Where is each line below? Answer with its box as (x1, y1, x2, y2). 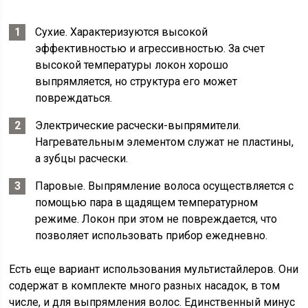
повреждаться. (35, 91, 113, 104)
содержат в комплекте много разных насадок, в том (9, 279, 280, 292)
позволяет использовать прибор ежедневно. (35, 229, 268, 242)
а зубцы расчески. (35, 152, 129, 165)
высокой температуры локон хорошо (35, 58, 229, 71)
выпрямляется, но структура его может (35, 75, 238, 88)
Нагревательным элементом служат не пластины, (35, 135, 294, 148)
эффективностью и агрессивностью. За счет (35, 42, 265, 55)
